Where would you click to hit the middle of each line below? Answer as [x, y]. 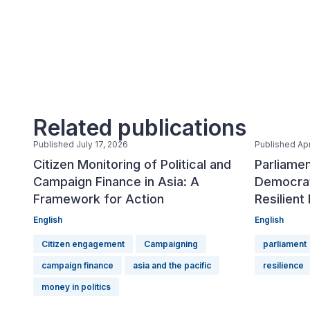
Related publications [140, 128]
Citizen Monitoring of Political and [132, 164]
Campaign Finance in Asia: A [116, 182]
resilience [283, 265]
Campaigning [171, 244]
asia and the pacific [172, 265]
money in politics [76, 287]
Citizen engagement [83, 244]
